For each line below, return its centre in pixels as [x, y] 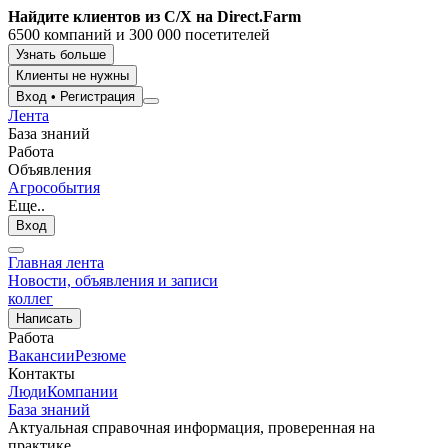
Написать [44, 318]
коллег [30, 298]
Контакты [41, 373]
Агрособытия [54, 187]
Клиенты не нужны [72, 75]
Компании [82, 391]
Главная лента [56, 262]
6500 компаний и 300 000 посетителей [139, 34]
